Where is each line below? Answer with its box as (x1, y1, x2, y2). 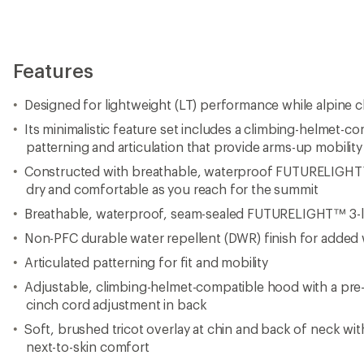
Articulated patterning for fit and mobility (24, 254, 268, 270)
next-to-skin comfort (26, 339, 149, 354)
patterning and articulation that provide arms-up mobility (26, 139, 362, 154)
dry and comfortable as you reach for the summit (26, 181, 318, 197)
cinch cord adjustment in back (26, 297, 207, 312)
